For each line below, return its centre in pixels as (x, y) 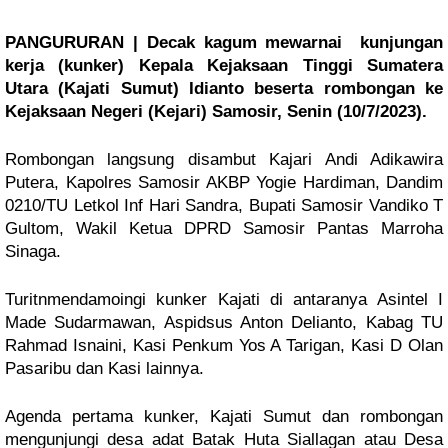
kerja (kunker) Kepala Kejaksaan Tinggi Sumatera (224, 65)
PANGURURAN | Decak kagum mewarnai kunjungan (224, 42)
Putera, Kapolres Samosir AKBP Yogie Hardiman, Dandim (224, 182)
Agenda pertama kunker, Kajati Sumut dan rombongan (224, 416)
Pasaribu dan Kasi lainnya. (104, 368)
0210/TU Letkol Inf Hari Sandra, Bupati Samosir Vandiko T (224, 205)
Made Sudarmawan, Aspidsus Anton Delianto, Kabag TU (224, 322)
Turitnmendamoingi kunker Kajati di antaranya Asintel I (224, 299)
